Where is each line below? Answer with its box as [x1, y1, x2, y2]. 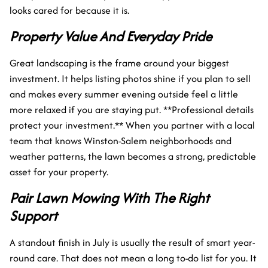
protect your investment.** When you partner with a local [10, 117, 255, 132]
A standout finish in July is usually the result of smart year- [10, 234, 255, 249]
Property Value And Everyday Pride [10, 26, 212, 46]
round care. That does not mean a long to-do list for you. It [10, 250, 257, 265]
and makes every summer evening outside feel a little [10, 86, 238, 101]
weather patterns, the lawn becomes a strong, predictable [10, 148, 256, 163]
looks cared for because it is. [10, 2, 129, 17]
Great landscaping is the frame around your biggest [10, 55, 229, 70]
